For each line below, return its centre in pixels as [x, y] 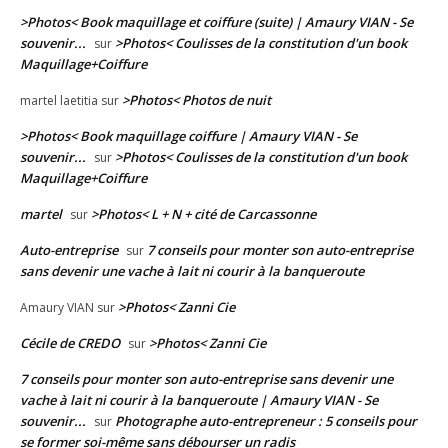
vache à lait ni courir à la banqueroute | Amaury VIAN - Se [199, 400]
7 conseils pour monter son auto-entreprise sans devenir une [206, 379]
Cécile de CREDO [70, 343]
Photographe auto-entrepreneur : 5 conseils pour [266, 421]
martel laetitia [59, 101]
